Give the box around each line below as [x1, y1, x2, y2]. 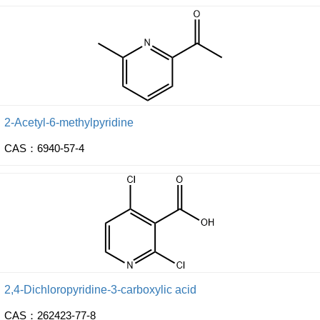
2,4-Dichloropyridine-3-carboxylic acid [4, 284, 196, 296]
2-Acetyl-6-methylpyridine [4, 116, 134, 129]
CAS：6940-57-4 [4, 142, 84, 154]
